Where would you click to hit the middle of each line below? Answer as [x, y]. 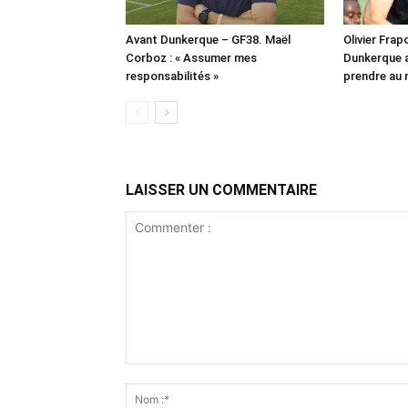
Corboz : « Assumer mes [191, 58]
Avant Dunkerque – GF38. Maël [208, 40]
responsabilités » [172, 76]
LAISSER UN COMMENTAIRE [221, 190]
